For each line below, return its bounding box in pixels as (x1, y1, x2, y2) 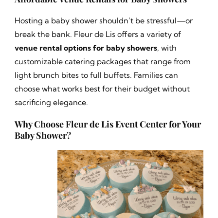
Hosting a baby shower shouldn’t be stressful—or (14, 16, 193, 25)
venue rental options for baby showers (14, 43, 157, 53)
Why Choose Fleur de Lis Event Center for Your (14, 118, 201, 130)
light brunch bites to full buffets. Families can (14, 70, 178, 80)
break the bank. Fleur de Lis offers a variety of (14, 29, 181, 39)
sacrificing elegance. (14, 97, 88, 107)
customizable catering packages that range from (14, 56, 191, 66)
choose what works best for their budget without (14, 84, 190, 93)
